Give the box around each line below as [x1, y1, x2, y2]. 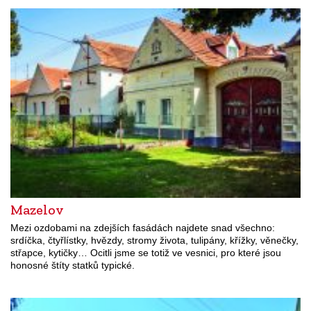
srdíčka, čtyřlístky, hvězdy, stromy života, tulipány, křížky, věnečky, [10, 235, 299, 246]
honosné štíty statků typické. [10, 260, 135, 271]
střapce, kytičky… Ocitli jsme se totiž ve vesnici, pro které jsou [10, 247, 281, 259]
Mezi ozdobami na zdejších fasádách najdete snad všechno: [10, 222, 275, 234]
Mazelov [10, 201, 64, 219]
